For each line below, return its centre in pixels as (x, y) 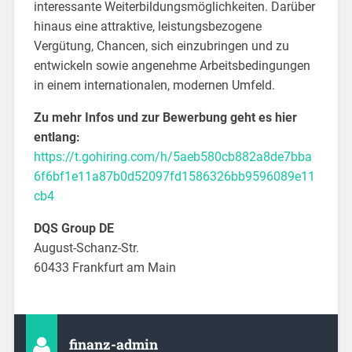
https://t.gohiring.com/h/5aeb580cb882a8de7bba (172, 156)
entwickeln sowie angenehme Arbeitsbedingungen (172, 65)
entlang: (57, 137)
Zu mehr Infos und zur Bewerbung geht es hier (165, 117)
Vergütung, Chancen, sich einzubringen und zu (161, 46)
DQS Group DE (73, 228)
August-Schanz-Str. (86, 247)
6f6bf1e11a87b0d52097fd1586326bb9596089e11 (174, 176)
